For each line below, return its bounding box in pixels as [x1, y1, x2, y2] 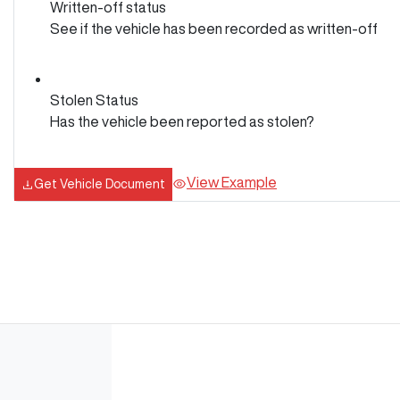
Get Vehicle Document [34, 177, 165, 190]
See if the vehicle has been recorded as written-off [50, 21, 378, 36]
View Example [187, 175, 277, 190]
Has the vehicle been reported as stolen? [50, 113, 314, 129]
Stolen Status [50, 92, 138, 107]
